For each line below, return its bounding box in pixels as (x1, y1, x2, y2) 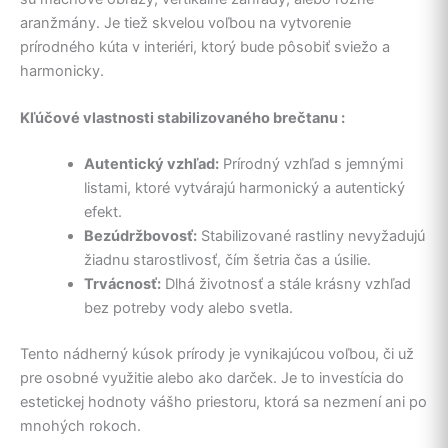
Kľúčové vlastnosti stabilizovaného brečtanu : (20, 108, 345, 127)
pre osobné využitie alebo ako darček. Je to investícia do (20, 368, 404, 387)
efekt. (83, 202, 122, 221)
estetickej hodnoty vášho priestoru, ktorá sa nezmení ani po (20, 392, 427, 411)
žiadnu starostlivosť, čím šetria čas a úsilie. (83, 250, 371, 269)
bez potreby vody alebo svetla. (83, 298, 293, 317)
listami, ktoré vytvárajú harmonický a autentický (83, 178, 405, 197)
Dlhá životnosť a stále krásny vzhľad (160, 274, 411, 293)
